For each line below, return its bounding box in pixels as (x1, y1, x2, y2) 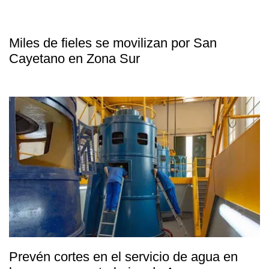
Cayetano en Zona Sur (9, 51, 140, 67)
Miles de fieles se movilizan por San (9, 35, 217, 51)
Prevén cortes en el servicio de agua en (9, 249, 238, 265)
